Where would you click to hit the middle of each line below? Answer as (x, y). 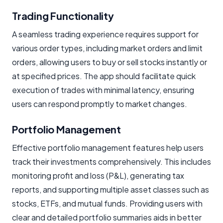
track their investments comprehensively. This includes (111, 161)
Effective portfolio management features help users (108, 147)
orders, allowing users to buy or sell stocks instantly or (110, 62)
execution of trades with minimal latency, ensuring (103, 90)
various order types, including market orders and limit (107, 48)
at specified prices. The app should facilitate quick (104, 76)
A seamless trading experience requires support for (105, 34)
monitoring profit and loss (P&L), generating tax (98, 175)
